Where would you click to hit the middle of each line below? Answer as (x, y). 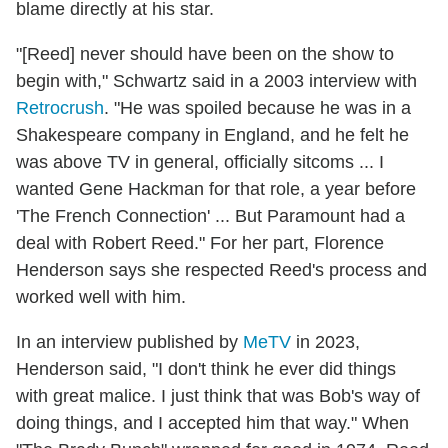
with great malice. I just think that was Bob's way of (218, 396)
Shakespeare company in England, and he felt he (212, 135)
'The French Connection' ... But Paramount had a (210, 216)
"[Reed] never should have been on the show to (205, 54)
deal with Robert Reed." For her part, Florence (200, 243)
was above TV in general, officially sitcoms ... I (200, 162)
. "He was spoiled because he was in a (257, 108)
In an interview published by (129, 342)
